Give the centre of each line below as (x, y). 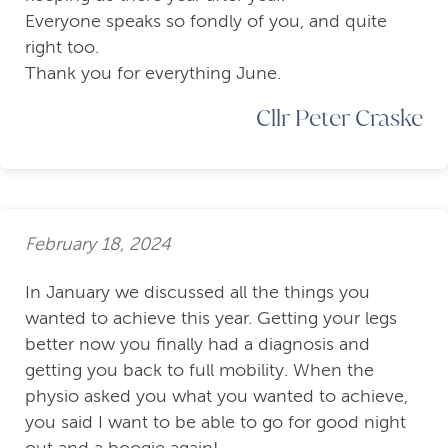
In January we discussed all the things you (197, 292)
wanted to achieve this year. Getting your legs (211, 318)
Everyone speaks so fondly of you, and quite (206, 21)
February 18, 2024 (98, 243)
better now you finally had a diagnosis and (197, 344)
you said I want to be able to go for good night (215, 422)
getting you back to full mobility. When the (199, 370)
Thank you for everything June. (153, 73)
